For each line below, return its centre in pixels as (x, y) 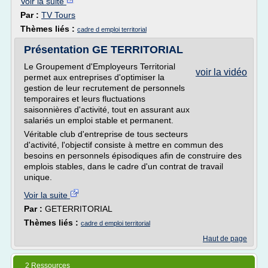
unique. (38, 177)
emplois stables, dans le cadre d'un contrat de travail (124, 166)
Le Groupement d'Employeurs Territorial (100, 66)
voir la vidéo (221, 72)
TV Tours (58, 15)
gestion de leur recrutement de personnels (104, 88)
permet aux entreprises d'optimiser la (94, 77)
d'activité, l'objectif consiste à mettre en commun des (124, 145)
